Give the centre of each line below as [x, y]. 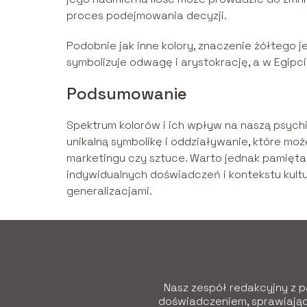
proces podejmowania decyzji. [147, 16]
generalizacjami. [109, 191]
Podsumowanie [127, 94]
